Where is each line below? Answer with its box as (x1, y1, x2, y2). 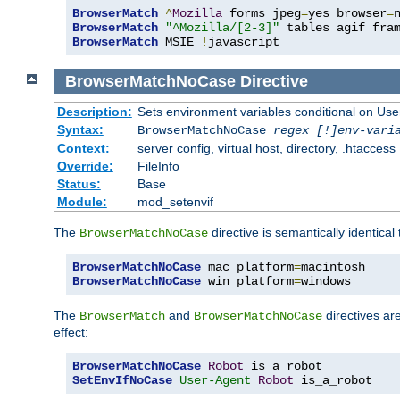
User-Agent (179, 373, 251, 388)
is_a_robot (294, 373, 372, 388)
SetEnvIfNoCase (72, 373, 172, 388)
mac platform (201, 260, 294, 275)
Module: (56, 195, 107, 210)
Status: (56, 177, 101, 192)
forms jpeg (222, 5, 301, 21)
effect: (54, 325, 88, 340)
